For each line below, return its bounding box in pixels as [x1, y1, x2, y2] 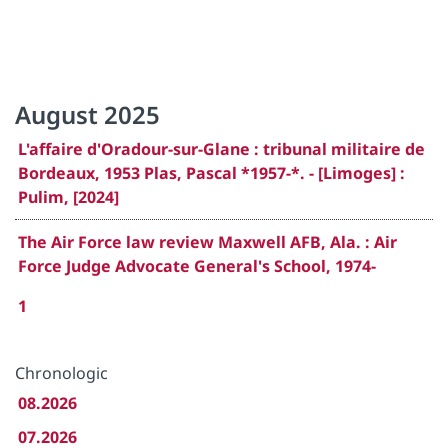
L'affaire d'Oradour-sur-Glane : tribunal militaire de [18, 138, 425, 160]
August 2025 [15, 98, 160, 131]
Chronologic [15, 362, 108, 384]
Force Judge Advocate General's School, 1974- [18, 255, 376, 277]
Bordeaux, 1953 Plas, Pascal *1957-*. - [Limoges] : [18, 162, 405, 184]
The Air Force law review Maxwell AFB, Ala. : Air [18, 231, 397, 253]
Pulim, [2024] [18, 186, 119, 208]
